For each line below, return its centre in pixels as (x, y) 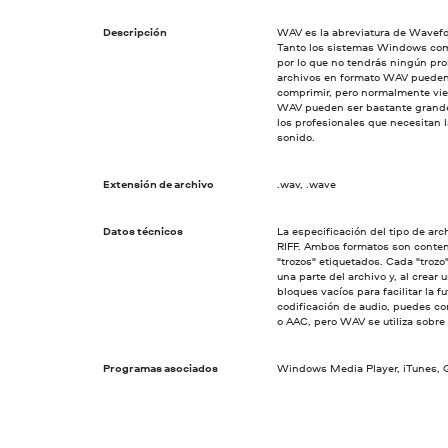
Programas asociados (161, 368)
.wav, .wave (306, 183)
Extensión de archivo (159, 183)
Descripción (135, 31)
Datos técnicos (143, 230)
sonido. (295, 136)
